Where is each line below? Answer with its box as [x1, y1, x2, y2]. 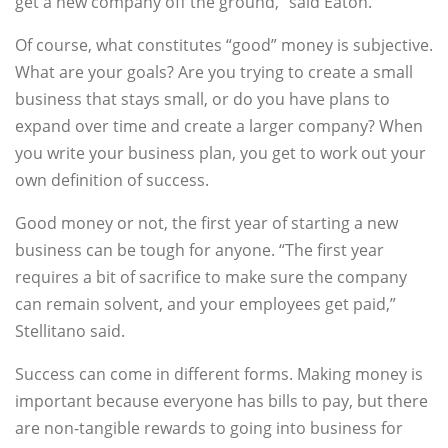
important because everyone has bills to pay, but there [15, 390, 428, 413]
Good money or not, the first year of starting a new [15, 212, 398, 235]
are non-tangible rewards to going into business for [15, 417, 403, 440]
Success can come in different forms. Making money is [15, 363, 423, 386]
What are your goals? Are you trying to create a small [15, 61, 413, 84]
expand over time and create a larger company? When [15, 115, 423, 138]
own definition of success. [15, 169, 209, 192]
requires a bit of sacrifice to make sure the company [15, 266, 407, 289]
